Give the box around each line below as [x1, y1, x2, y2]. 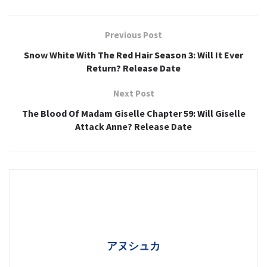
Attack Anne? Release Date [75, 120, 192, 133]
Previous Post [105, 29, 162, 41]
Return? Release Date [86, 62, 181, 74]
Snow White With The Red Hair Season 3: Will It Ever [24, 49, 243, 61]
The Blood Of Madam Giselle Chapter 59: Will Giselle [21, 107, 246, 120]
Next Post [113, 88, 154, 100]
